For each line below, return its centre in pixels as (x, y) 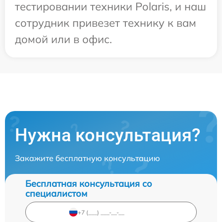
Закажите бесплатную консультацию (87, 158)
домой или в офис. (63, 39)
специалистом (56, 194)
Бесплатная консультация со (89, 184)
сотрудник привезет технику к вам (106, 23)
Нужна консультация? (108, 135)
